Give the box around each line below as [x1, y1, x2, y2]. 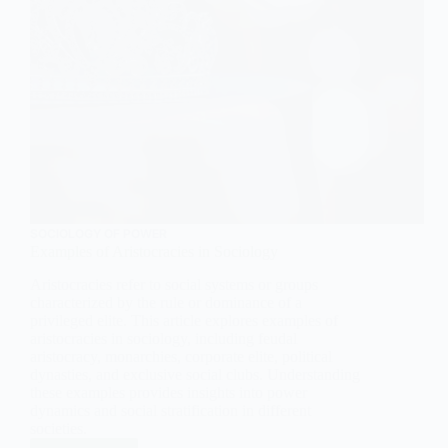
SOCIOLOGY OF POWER [30, 226, 167, 242]
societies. [30, 420, 87, 438]
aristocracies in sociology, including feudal [30, 330, 297, 348]
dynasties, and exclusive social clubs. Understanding [30, 366, 360, 384]
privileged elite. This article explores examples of [30, 312, 338, 330]
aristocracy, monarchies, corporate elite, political [30, 348, 332, 366]
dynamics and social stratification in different [30, 402, 311, 420]
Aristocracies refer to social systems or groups [30, 276, 318, 294]
